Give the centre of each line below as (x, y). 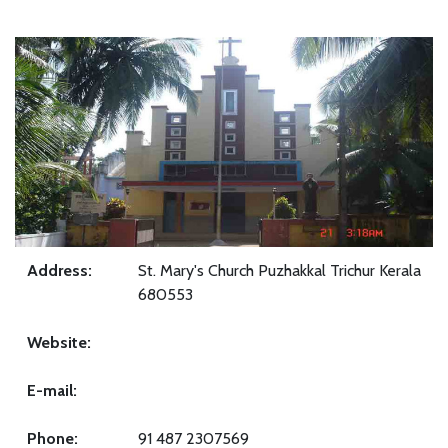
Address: (59, 271)
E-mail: (52, 391)
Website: (59, 343)
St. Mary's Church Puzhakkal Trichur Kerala (279, 271)
